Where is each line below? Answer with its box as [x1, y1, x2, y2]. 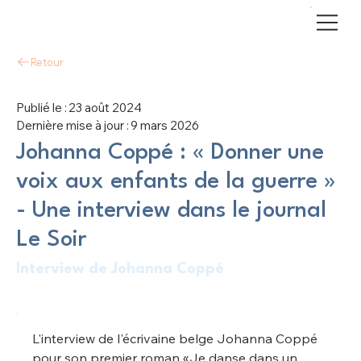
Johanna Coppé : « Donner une [16, 141, 324, 164]
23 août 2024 [68, 99, 142, 115]
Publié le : [16, 99, 67, 115]
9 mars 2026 [131, 117, 199, 133]
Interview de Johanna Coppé [16, 262, 224, 277]
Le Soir [16, 228, 86, 251]
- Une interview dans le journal [16, 199, 326, 222]
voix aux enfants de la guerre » [16, 170, 336, 193]
